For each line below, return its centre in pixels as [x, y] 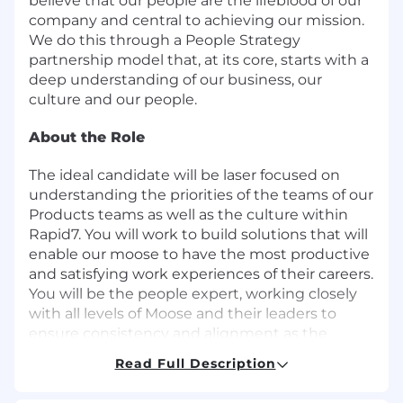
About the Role [87, 137]
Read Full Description [195, 363]
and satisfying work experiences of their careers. [201, 273]
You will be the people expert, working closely [193, 293]
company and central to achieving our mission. [197, 20]
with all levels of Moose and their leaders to [183, 313]
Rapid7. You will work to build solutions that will [198, 234]
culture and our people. [113, 99]
